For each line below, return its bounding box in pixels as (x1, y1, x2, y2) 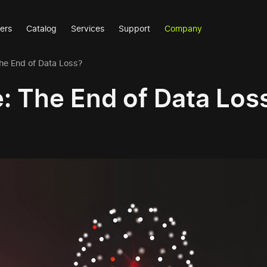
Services (71, 23, 105, 33)
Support (119, 23, 151, 33)
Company (164, 23, 203, 33)
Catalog (26, 23, 57, 33)
